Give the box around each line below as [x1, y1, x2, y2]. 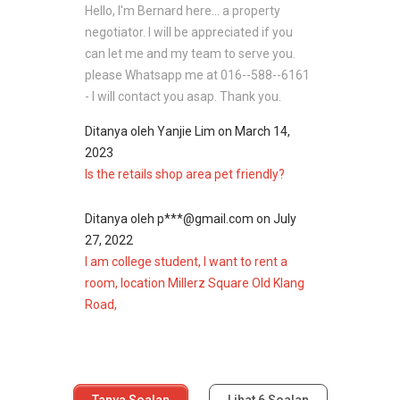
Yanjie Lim [157, 123, 218, 138]
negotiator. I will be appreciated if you [85, 24, 293, 39]
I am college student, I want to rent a [85, 254, 287, 269]
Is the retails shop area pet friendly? [85, 166, 285, 181]
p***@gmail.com [157, 212, 256, 226]
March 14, [235, 123, 290, 138]
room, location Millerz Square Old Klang [85, 276, 304, 290]
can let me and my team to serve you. [85, 46, 296, 61]
